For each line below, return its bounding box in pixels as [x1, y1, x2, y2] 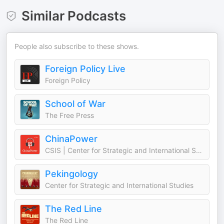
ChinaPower [45, 133, 97, 144]
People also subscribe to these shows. [14, 42, 139, 50]
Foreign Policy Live [45, 63, 125, 74]
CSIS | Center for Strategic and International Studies [196, 146, 202, 154]
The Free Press [45, 111, 94, 119]
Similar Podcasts [21, 8, 126, 23]
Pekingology [45, 168, 98, 179]
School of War [45, 98, 105, 109]
